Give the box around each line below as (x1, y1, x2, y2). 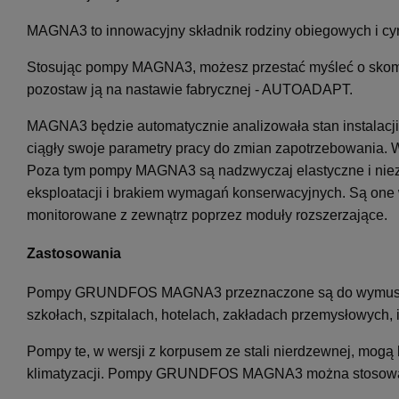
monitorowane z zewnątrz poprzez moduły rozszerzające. (27, 207, 387, 223)
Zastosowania (27, 246, 121, 262)
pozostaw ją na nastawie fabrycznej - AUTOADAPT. (27, 81, 353, 97)
